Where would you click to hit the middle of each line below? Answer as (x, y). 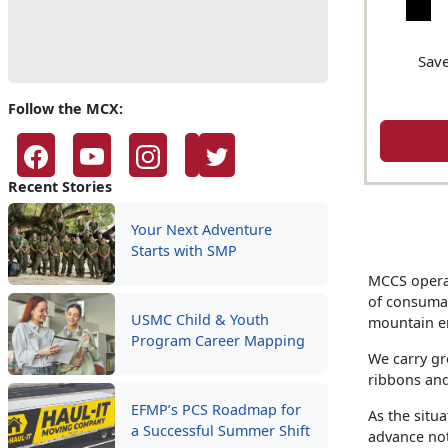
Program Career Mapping (217, 341)
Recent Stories (60, 187)
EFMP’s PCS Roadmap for (215, 410)
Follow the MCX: (65, 109)
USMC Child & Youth (199, 320)
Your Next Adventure (201, 230)
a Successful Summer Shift (220, 431)
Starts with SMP (183, 251)
